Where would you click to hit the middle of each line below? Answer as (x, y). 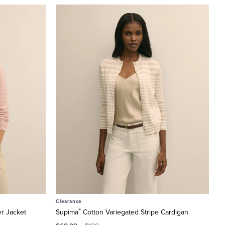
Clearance (69, 201)
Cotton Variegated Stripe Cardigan (135, 212)
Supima (67, 212)
